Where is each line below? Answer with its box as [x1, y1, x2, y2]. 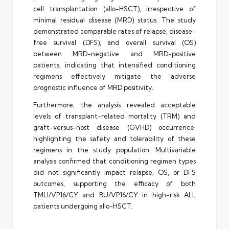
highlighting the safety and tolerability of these [33, 134, 196, 143]
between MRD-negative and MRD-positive [33, 49, 196, 58]
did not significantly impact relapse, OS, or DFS [33, 168, 196, 176]
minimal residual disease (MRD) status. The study [33, 15, 196, 24]
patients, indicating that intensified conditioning [33, 60, 196, 69]
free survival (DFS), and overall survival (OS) [33, 38, 196, 47]
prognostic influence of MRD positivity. [33, 83, 153, 91]
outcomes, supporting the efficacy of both [33, 179, 196, 188]
